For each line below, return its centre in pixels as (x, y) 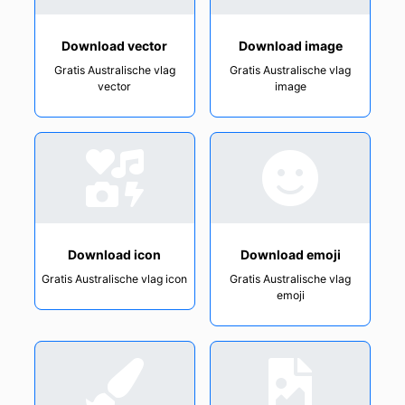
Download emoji (290, 254)
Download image (290, 45)
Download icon (115, 254)
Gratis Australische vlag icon (115, 278)
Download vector (115, 45)
